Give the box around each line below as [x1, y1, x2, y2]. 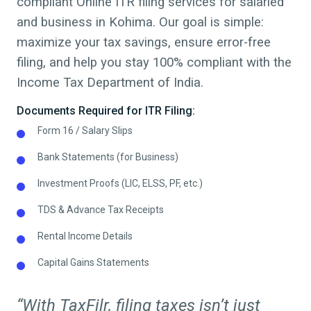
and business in [17, 15, 109, 31]
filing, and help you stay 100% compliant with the [17, 55, 292, 71]
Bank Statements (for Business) [37, 151, 178, 163]
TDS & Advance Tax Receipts [37, 204, 166, 216]
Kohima [109, 15, 153, 31]
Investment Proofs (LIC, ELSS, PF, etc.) [37, 178, 203, 190]
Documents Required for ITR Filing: [17, 104, 195, 118]
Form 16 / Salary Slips [37, 125, 133, 137]
